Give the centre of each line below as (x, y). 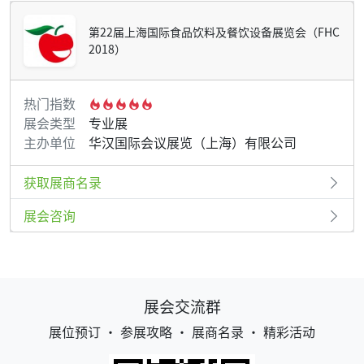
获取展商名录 (63, 182)
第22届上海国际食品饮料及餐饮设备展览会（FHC (214, 32)
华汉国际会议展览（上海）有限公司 (193, 143)
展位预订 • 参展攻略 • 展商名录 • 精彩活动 (182, 332)
